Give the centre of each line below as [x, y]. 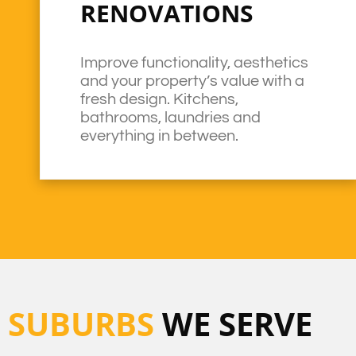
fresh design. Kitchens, [160, 99]
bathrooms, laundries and [171, 118]
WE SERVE [233, 324]
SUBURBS [81, 324]
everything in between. [160, 136]
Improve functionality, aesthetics [195, 63]
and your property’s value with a [193, 81]
